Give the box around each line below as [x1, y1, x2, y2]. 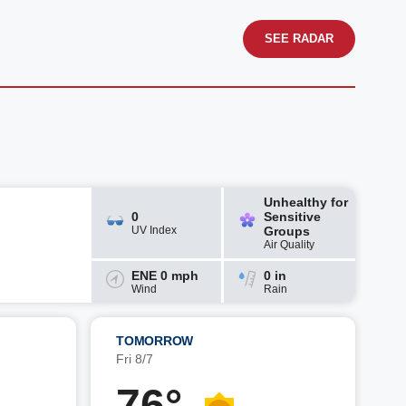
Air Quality [263, 238, 314, 251]
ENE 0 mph [131, 268, 199, 283]
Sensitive [263, 209, 321, 224]
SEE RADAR [265, 32, 333, 45]
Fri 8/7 [116, 352, 153, 366]
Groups [263, 224, 310, 238]
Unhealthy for [263, 195, 348, 209]
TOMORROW [116, 333, 193, 348]
